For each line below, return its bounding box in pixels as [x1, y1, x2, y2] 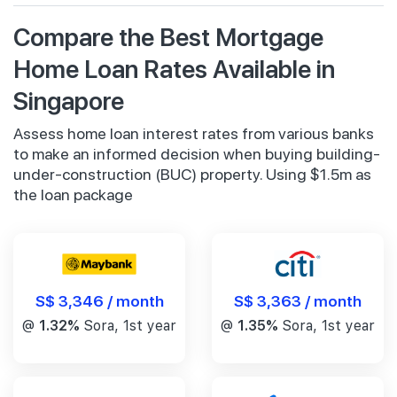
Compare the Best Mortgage [13, 19, 323, 52]
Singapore [13, 82, 124, 116]
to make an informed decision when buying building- [13, 144, 380, 163]
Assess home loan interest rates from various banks [13, 123, 374, 143]
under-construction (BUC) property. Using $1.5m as [13, 164, 371, 183]
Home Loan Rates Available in [13, 51, 335, 84]
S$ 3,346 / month [35, 290, 164, 310]
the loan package [13, 184, 133, 204]
